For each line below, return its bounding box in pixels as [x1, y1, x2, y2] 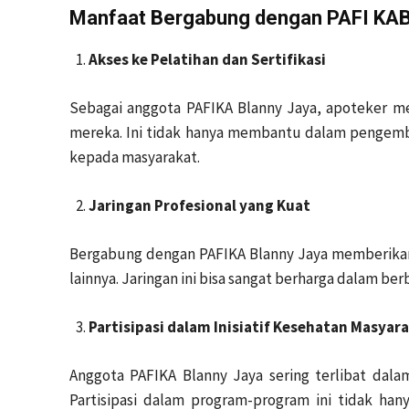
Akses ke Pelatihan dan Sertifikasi [89, 49, 326, 69]
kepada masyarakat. [69, 147, 200, 167]
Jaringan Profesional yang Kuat [89, 195, 310, 215]
